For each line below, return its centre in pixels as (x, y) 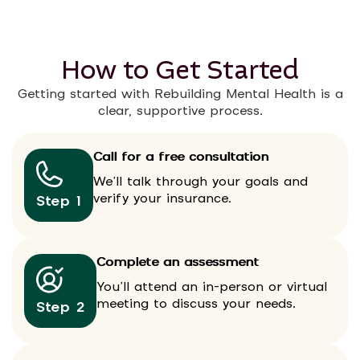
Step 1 (59, 202)
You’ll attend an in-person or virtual (212, 288)
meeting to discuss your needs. (196, 305)
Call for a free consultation (181, 157)
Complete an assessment (178, 263)
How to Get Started (180, 70)
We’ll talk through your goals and (200, 182)
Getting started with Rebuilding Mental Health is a (180, 95)
